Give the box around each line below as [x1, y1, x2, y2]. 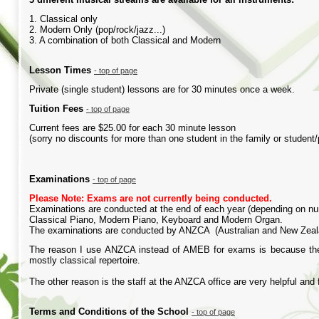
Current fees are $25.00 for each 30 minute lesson [29, 122, 236, 133]
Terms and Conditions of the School [29, 306, 192, 317]
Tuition [29, 103, 63, 114]
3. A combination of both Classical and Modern [29, 35, 221, 46]
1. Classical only [29, 14, 98, 24]
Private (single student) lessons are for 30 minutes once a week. [29, 84, 295, 95]
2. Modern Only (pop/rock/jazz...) [29, 24, 165, 35]
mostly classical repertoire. [29, 255, 140, 266]
